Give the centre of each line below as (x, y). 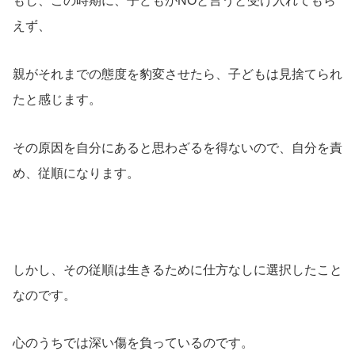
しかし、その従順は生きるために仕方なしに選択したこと (177, 269)
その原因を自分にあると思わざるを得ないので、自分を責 (177, 147)
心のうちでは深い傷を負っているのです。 (133, 343)
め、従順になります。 (76, 173)
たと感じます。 (57, 100)
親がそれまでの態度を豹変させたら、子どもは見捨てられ (177, 74)
